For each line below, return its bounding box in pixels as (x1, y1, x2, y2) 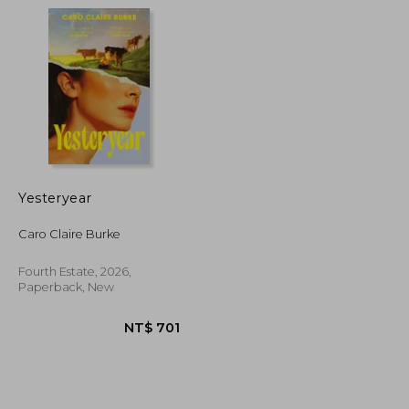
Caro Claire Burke (18, 226, 121, 241)
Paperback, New (18, 279, 115, 294)
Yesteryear (18, 189, 92, 206)
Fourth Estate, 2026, (18, 264, 132, 278)
